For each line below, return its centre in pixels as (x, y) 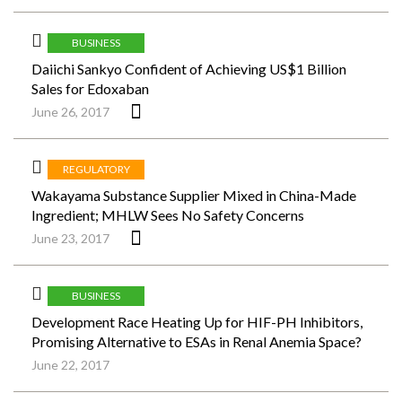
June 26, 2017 (70, 112)
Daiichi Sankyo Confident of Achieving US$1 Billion (189, 69)
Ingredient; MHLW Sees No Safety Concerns (168, 215)
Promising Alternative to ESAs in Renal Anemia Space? (197, 341)
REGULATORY (96, 169)
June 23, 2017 (70, 238)
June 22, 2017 (70, 365)
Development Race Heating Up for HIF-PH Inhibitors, (197, 322)
